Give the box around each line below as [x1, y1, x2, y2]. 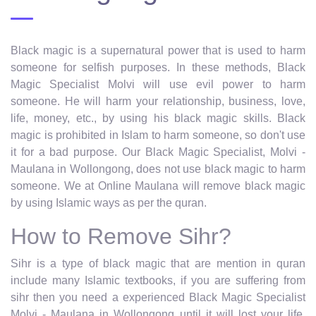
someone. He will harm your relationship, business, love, [11, 95, 305, 107]
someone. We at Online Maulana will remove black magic [11, 179, 305, 192]
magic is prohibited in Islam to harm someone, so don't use [11, 128, 305, 141]
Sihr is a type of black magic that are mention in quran [11, 257, 305, 269]
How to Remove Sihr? [11, 223, 231, 249]
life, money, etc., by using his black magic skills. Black [11, 111, 305, 124]
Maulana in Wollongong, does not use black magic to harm [11, 162, 305, 175]
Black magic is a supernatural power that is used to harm [11, 44, 305, 56]
